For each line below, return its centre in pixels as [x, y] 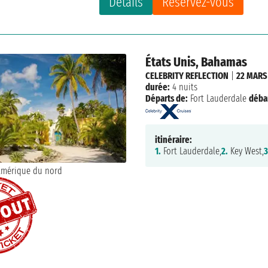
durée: [157, 87]
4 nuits [183, 87]
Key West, [246, 151]
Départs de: [166, 99]
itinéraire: [173, 139]
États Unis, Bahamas [196, 62]
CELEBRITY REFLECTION [187, 76]
